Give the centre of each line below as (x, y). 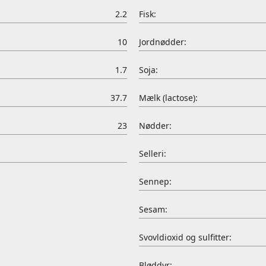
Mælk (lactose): (168, 98)
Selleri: (153, 153)
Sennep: (155, 181)
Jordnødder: (163, 42)
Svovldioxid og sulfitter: (185, 237)
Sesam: (153, 209)
